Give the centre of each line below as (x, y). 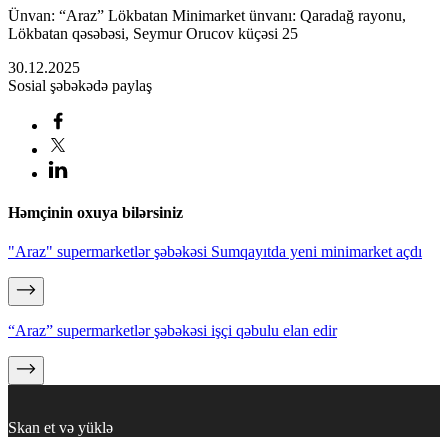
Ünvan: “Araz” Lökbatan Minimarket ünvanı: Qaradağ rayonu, (207, 15)
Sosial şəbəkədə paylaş (80, 85)
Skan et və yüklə (60, 428)
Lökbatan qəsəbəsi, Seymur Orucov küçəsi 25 (153, 33)
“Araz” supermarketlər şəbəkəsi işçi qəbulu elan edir (172, 331)
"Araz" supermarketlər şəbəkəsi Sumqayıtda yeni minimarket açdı (215, 252)
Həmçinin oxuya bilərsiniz (95, 213)
